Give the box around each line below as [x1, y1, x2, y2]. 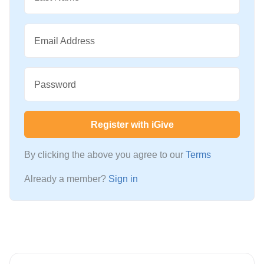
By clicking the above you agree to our [24, 150, 186, 160]
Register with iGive [90, 119, 174, 130]
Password [34, 79, 76, 90]
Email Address [34, 35, 95, 46]
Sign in [108, 174, 138, 184]
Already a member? [24, 174, 108, 184]
